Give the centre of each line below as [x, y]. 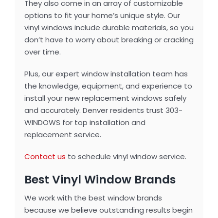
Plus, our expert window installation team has [106, 74]
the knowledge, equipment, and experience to [108, 86]
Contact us [45, 157]
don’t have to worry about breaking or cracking [109, 40]
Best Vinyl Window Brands [100, 180]
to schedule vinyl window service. [127, 157]
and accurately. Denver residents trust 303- [103, 110]
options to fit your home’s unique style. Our [102, 16]
